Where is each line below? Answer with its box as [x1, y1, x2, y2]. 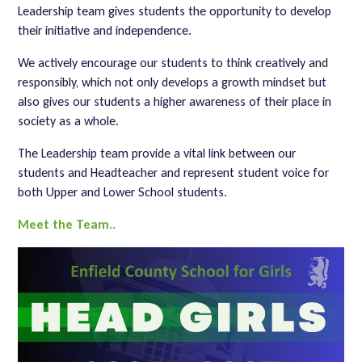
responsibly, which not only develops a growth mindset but [18, 74, 327, 90]
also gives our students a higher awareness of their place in [18, 94, 332, 109]
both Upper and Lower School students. [18, 184, 228, 200]
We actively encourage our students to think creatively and [18, 55, 329, 70]
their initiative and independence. [18, 23, 192, 38]
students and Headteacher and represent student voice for [18, 165, 330, 180]
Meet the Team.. [18, 217, 116, 232]
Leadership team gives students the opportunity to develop [18, 3, 332, 19]
